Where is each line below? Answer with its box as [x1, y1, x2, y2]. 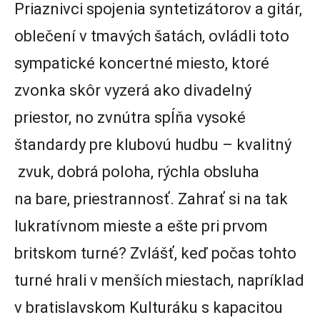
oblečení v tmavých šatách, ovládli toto [14, 26, 289, 45]
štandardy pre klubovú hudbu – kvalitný [14, 135, 291, 154]
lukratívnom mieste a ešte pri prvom [14, 216, 268, 235]
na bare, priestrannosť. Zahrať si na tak [14, 189, 288, 208]
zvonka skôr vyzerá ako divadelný [14, 81, 251, 99]
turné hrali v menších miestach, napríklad [14, 271, 304, 289]
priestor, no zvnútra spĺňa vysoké [14, 108, 246, 126]
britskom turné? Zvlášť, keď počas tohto [14, 244, 296, 262]
